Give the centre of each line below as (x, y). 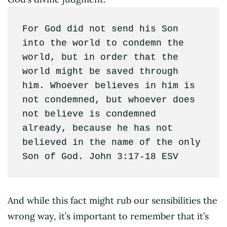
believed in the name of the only (111, 142)
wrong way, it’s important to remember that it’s (108, 216)
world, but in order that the (100, 57)
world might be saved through (100, 71)
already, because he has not (97, 128)
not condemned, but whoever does (108, 100)
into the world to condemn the (103, 43)
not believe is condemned (89, 114)
